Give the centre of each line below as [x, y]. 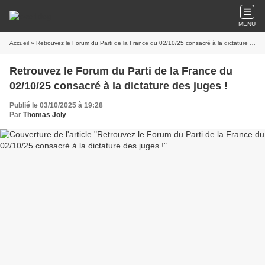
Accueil [19, 43]
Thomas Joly [45, 115]
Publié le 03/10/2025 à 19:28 [56, 105]
